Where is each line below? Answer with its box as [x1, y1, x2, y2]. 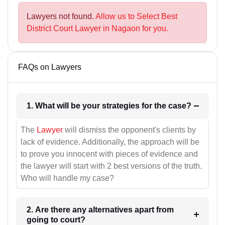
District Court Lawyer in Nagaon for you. [27, 24, 168, 33]
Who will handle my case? [21, 173, 114, 182]
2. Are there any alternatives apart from [26, 205, 174, 214]
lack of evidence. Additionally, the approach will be [21, 137, 199, 146]
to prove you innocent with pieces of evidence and [21, 149, 198, 158]
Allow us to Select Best [95, 12, 177, 21]
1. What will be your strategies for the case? [168, 101, 191, 110]
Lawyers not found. [27, 12, 95, 21]
